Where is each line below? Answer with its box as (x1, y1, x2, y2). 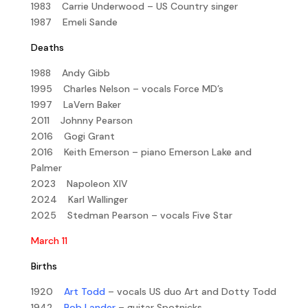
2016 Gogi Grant (30, 129, 115, 142)
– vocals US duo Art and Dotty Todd (104, 285, 276, 298)
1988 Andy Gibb (30, 66, 110, 79)
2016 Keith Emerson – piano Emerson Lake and (30, 145, 252, 158)
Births (30, 259, 57, 272)
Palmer (30, 161, 62, 174)
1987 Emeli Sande (30, 15, 118, 28)
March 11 (30, 234, 67, 247)
